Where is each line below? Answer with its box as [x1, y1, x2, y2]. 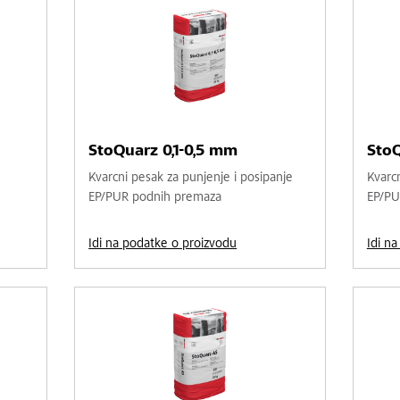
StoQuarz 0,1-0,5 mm [88, 143, 238, 160]
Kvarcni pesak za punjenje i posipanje [88, 171, 294, 185]
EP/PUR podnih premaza [88, 190, 222, 204]
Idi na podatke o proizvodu [88, 237, 237, 251]
